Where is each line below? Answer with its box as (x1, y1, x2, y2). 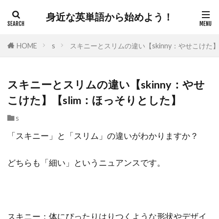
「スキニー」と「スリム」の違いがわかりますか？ (7, 131, 198, 141)
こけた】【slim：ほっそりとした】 (7, 94, 181, 107)
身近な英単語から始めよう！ (46, 11, 173, 23)
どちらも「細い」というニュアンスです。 (7, 157, 165, 168)
